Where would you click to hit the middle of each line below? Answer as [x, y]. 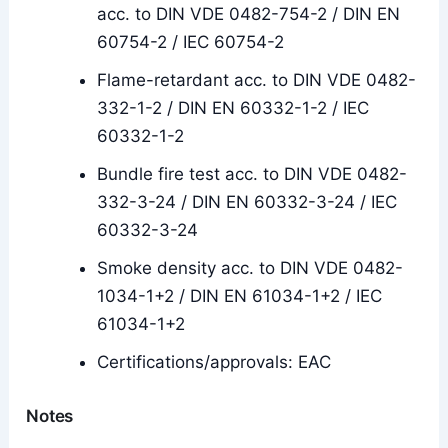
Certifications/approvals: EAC [214, 362]
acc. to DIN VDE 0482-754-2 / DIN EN [249, 14]
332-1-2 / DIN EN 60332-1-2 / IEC [233, 108]
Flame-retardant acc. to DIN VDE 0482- [257, 80]
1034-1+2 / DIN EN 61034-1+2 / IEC [240, 296]
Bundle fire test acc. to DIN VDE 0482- [252, 174]
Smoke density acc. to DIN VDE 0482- [250, 268]
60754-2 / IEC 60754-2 [191, 42]
